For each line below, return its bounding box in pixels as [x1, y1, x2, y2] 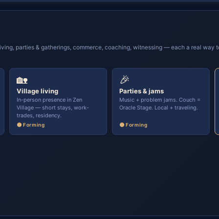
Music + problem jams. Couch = [119, 96, 200, 103]
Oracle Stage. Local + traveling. [119, 104, 198, 111]
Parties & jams [119, 87, 164, 95]
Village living [17, 87, 58, 95]
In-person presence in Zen [17, 96, 82, 103]
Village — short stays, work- [17, 104, 89, 111]
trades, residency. [17, 112, 62, 119]
